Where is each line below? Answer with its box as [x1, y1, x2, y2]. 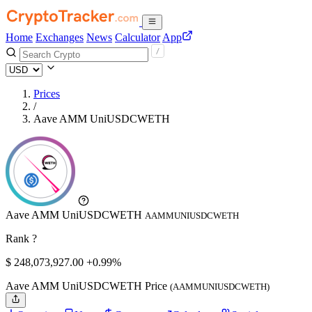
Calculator [115, 31, 160, 43]
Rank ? [6, 233, 37, 244]
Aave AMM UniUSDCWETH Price [6, 280, 170, 292]
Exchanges [36, 31, 84, 43]
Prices [33, 88, 60, 100]
